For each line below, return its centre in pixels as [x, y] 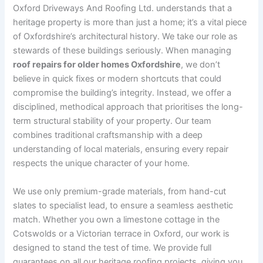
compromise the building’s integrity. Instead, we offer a [122, 93]
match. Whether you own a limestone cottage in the [117, 219]
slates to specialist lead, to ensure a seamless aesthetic [123, 205]
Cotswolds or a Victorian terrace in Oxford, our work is [122, 233]
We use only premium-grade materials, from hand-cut [120, 191]
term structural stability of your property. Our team [112, 121]
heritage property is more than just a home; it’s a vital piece [130, 23]
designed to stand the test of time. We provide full [112, 247]
